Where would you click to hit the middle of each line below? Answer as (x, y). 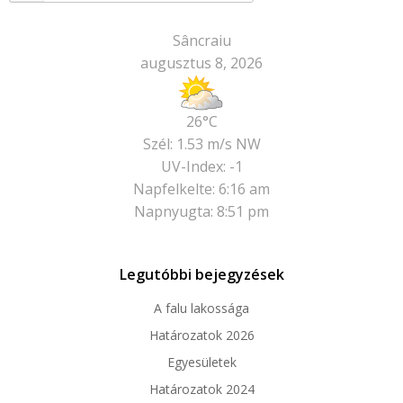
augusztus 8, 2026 (201, 63)
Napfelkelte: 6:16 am (201, 189)
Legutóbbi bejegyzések (201, 275)
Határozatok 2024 (201, 390)
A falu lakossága (201, 309)
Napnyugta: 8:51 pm (201, 212)
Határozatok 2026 (201, 336)
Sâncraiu (201, 41)
